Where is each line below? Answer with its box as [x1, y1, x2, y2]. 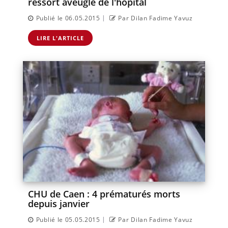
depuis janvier [28, 197, 90, 210]
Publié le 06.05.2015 [36, 13, 100, 22]
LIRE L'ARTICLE [37, 34, 84, 42]
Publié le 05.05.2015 [36, 215, 100, 224]
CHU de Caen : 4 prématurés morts [28, 187, 180, 200]
